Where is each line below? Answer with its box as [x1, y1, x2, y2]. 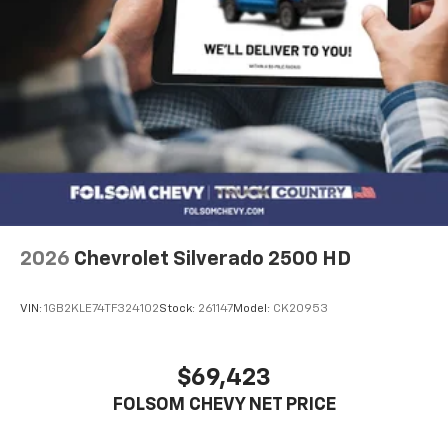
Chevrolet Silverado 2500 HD [74, 249, 351, 270]
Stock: [159, 302, 198, 315]
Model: [233, 302, 273, 315]
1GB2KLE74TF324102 [44, 302, 159, 315]
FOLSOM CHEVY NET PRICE [112, 395, 336, 414]
